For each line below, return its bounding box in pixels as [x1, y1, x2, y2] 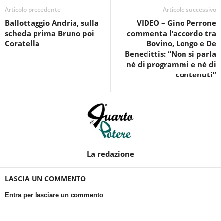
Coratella [5, 38, 39, 49]
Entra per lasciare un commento [5, 191, 103, 199]
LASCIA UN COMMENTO [5, 174, 86, 184]
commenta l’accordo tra [127, 28, 216, 38]
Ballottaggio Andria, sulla [5, 18, 99, 28]
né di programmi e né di [126, 59, 216, 70]
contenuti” [176, 70, 216, 80]
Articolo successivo [163, 5, 216, 14]
